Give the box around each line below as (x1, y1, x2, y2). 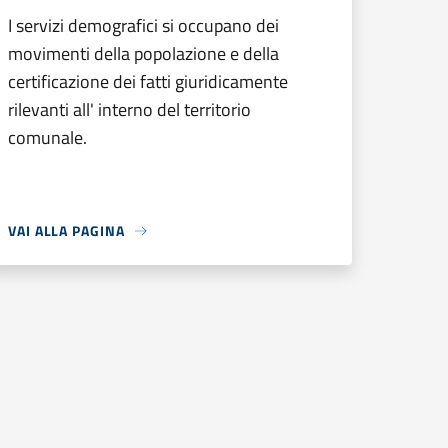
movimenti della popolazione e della (8, 40, 279, 67)
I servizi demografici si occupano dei (8, 12, 279, 39)
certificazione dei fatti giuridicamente (8, 68, 288, 95)
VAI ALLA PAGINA (8, 220, 125, 241)
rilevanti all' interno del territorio (8, 96, 251, 123)
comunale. (8, 124, 87, 151)
